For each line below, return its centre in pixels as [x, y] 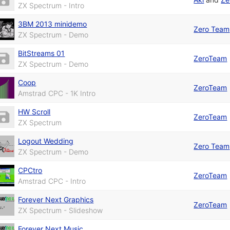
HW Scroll [34, 111]
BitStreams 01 [42, 53]
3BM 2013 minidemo [53, 24]
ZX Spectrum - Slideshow [61, 210]
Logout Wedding [46, 141]
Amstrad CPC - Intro [52, 181]
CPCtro [30, 170]
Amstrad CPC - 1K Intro [57, 93]
